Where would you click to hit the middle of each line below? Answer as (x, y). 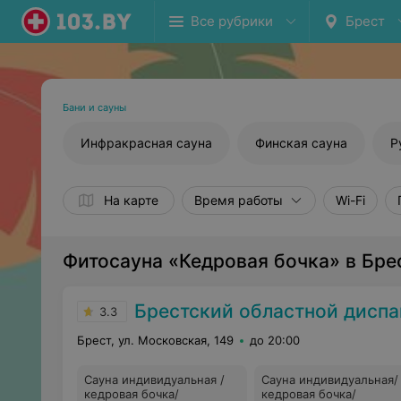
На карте (131, 200)
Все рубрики (232, 21)
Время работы (239, 200)
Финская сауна (301, 143)
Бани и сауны (94, 107)
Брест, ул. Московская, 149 (155, 340)
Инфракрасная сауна (146, 143)
